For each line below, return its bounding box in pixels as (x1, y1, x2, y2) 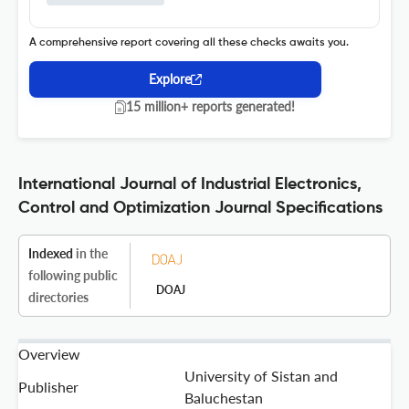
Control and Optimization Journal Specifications (18, 200, 383, 217)
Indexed (28, 246, 73, 262)
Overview (18, 345, 80, 363)
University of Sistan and (184, 367, 338, 385)
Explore (149, 71, 191, 88)
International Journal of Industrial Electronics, (18, 176, 362, 194)
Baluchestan (184, 389, 263, 407)
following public (28, 267, 118, 284)
